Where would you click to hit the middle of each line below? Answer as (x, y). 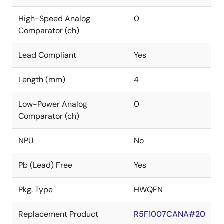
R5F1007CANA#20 (170, 214)
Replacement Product (58, 214)
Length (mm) (42, 80)
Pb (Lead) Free (45, 165)
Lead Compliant (47, 55)
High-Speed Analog (54, 19)
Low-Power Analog (53, 104)
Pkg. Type (36, 190)
